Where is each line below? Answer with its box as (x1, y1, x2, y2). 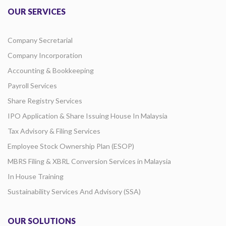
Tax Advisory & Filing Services (8, 127, 100, 136)
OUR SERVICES (8, 7, 66, 17)
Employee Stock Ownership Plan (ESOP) (8, 142, 134, 151)
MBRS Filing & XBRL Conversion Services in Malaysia (8, 157, 171, 166)
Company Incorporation (8, 51, 82, 60)
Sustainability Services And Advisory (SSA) (8, 187, 141, 196)
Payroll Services (8, 81, 57, 90)
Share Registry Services (8, 96, 82, 105)
